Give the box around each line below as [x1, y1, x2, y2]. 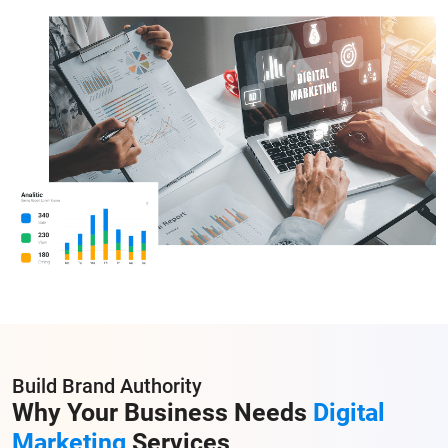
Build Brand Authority [12, 373, 202, 398]
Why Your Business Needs [12, 397, 313, 427]
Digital [313, 397, 385, 427]
